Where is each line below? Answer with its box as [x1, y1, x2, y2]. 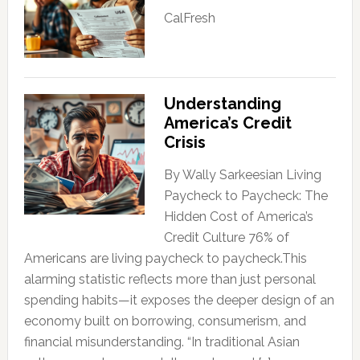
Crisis [163, 132, 206, 152]
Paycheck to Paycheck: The [163, 187, 328, 203]
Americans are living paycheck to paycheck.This [23, 250, 307, 266]
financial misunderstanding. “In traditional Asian [23, 333, 300, 350]
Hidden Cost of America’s [163, 208, 313, 224]
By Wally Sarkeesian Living [163, 166, 321, 182]
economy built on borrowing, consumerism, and [23, 313, 306, 329]
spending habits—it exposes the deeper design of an [23, 292, 334, 308]
